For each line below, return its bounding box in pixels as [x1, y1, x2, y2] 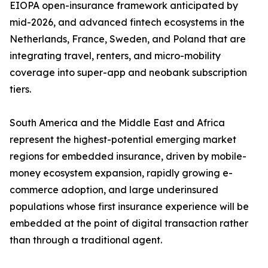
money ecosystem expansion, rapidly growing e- [10, 167, 233, 179]
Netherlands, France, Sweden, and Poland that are [10, 33, 246, 45]
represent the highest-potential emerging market [10, 133, 236, 146]
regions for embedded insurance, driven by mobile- [10, 150, 246, 163]
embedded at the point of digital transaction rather [10, 217, 248, 230]
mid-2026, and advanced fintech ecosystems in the [10, 16, 245, 29]
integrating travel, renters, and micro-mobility [10, 50, 221, 62]
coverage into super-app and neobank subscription [10, 66, 247, 79]
